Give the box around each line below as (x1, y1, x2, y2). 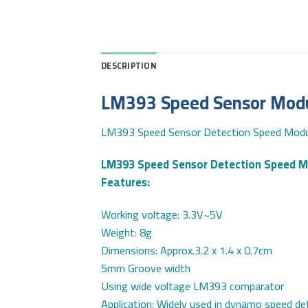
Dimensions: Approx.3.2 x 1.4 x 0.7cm (101, 240, 272, 261)
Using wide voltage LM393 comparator (101, 276, 284, 297)
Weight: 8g (101, 222, 152, 243)
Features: (101, 171, 150, 192)
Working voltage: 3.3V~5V (101, 204, 223, 225)
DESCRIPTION (101, 58, 157, 75)
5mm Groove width (101, 258, 190, 279)
